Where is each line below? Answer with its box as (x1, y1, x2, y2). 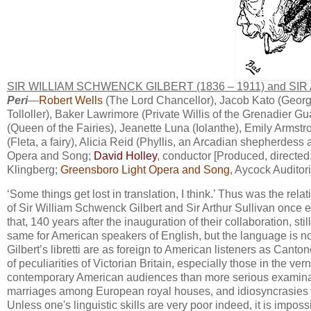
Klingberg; (7, 163, 60, 176)
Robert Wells (39, 94, 103, 106)
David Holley (94, 149, 157, 162)
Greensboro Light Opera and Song (60, 163, 230, 176)
